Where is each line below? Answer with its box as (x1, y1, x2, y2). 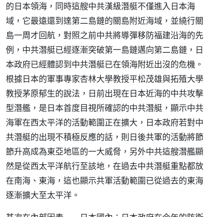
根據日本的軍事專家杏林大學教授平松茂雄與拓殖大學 (6, 73, 203, 84)
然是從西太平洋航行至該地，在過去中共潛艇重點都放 (6, 160, 203, 171)
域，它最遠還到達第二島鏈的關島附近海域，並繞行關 (6, 15, 203, 26)
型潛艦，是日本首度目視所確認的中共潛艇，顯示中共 (6, 102, 203, 113)
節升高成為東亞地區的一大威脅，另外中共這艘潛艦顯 (6, 146, 203, 157)
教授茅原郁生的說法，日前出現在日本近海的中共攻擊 (6, 88, 203, 99)
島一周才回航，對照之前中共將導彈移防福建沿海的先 (6, 30, 203, 41)
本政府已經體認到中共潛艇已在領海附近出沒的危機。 (6, 59, 203, 70)
